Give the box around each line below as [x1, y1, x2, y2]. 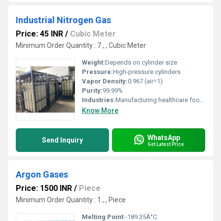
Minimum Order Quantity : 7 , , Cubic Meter [16, 41, 146, 49]
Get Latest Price [147, 141, 184, 147]
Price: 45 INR [16, 29, 63, 38]
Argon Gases [16, 169, 68, 180]
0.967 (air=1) [128, 77, 163, 85]
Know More [82, 107, 118, 114]
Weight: [82, 59, 105, 66]
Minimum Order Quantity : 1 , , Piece [16, 196, 126, 204]
